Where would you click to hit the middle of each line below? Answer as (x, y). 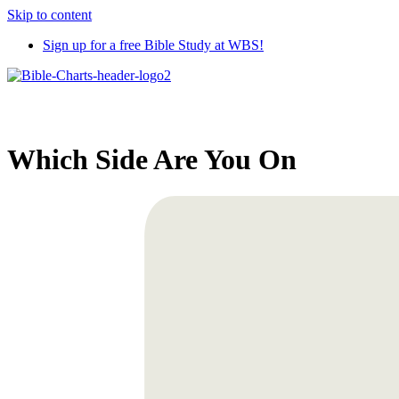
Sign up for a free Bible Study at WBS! (153, 45)
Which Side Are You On (152, 160)
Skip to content (49, 15)
